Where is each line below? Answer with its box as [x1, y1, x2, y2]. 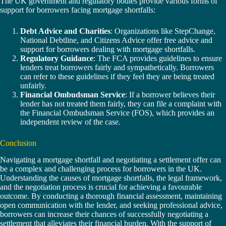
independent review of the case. [20, 117, 121, 126]
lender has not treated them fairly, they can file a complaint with [20, 99, 221, 108]
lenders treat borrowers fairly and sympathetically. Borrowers [20, 63, 214, 72]
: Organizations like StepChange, [110, 26, 215, 35]
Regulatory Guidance [20, 53, 93, 63]
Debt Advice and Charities [20, 26, 110, 35]
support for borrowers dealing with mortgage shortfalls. [20, 44, 195, 53]
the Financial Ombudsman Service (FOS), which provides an [20, 108, 214, 117]
